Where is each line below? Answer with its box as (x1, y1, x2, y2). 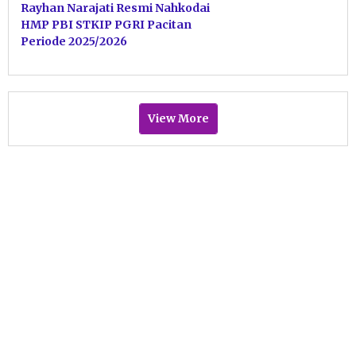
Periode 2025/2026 (21, 33, 127, 48)
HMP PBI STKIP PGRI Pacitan (21, 17, 192, 32)
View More (147, 110, 209, 126)
